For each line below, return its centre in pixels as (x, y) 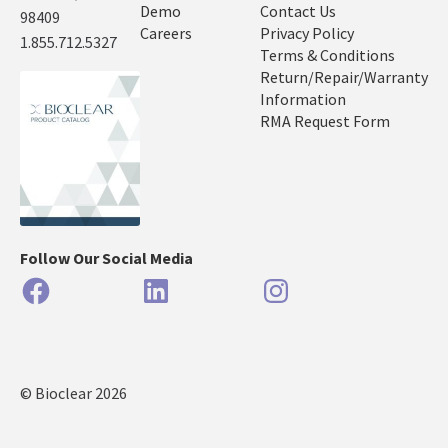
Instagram (327, 289)
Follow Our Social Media (106, 257)
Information (303, 98)
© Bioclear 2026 (73, 392)
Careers (166, 32)
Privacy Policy (307, 32)
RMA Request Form (325, 120)
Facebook (83, 289)
